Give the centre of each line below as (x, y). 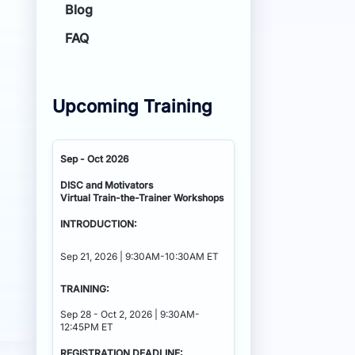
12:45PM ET (87, 327)
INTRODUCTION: (99, 223)
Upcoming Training (132, 106)
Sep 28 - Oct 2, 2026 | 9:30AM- (130, 315)
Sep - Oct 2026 (95, 159)
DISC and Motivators (107, 185)
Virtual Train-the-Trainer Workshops (142, 198)
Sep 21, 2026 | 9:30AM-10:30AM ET (139, 256)
